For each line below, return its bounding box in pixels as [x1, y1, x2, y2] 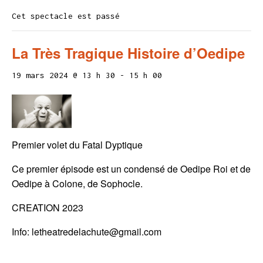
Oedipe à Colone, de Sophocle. [12, 177, 143, 191]
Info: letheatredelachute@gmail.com [12, 225, 161, 239]
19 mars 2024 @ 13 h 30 [12, 70, 115, 80]
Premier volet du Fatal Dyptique [12, 138, 143, 152]
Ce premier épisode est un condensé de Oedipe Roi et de [12, 162, 251, 176]
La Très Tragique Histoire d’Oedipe [12, 43, 245, 63]
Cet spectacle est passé [12, 11, 120, 21]
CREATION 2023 [12, 201, 83, 215]
